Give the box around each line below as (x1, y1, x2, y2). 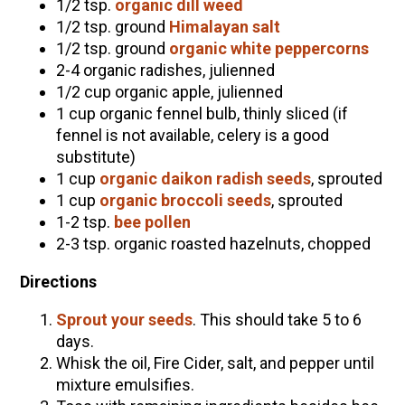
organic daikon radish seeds (99, 168, 311, 188)
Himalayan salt (168, 16, 280, 36)
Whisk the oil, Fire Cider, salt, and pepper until (55, 353, 374, 372)
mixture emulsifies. (55, 374, 194, 394)
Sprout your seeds (55, 309, 193, 329)
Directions (19, 271, 97, 291)
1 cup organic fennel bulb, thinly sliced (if (55, 103, 348, 123)
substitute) (55, 146, 136, 166)
